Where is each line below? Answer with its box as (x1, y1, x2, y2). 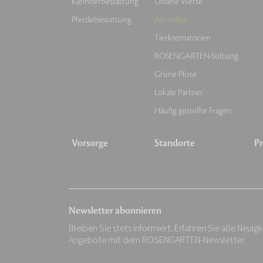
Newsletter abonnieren (69, 204, 161, 217)
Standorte (154, 137, 195, 150)
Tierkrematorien (154, 32, 211, 43)
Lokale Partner (154, 87, 203, 98)
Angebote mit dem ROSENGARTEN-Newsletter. (69, 234, 246, 247)
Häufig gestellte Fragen (154, 105, 232, 116)
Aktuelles (154, 14, 187, 25)
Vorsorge (72, 137, 108, 150)
